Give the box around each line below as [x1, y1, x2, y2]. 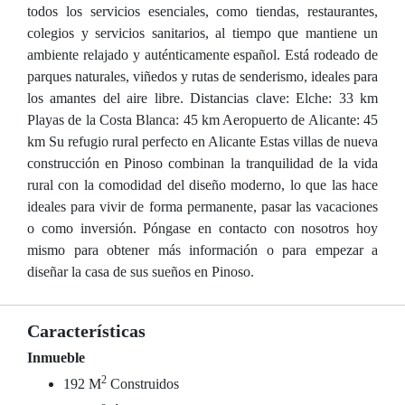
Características [27, 321, 146, 341]
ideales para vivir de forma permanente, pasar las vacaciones [27, 199, 378, 214]
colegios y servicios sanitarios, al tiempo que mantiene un [27, 25, 378, 41]
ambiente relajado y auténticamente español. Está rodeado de [27, 47, 378, 62]
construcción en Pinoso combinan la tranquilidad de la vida [27, 155, 378, 171]
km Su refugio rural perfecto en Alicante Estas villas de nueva [27, 134, 378, 149]
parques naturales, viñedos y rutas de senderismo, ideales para [27, 69, 378, 84]
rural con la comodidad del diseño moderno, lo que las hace [27, 177, 378, 193]
